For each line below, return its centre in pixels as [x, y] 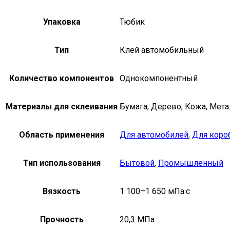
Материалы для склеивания [62, 107]
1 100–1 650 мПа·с [155, 191]
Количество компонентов [62, 79]
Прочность [62, 220]
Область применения [62, 135]
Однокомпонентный [159, 79]
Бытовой [137, 163]
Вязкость [62, 191]
